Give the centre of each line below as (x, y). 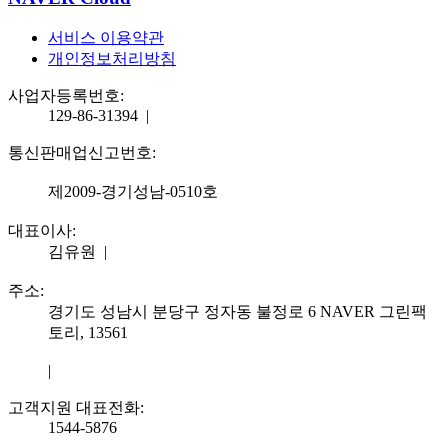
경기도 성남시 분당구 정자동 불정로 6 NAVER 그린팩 (237, 311)
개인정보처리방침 (112, 58)
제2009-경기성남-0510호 (135, 191)
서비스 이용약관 (106, 37)
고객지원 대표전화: (78, 407)
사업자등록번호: (68, 95)
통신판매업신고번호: (84, 152)
